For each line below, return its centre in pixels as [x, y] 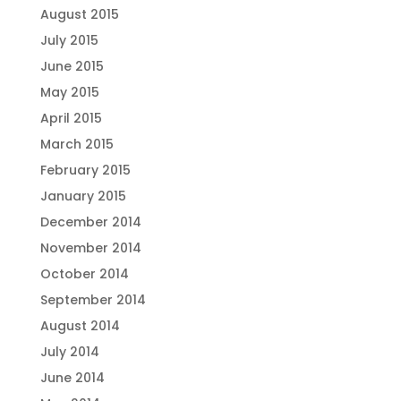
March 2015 [77, 144]
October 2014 [84, 274]
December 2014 [90, 222]
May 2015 [69, 92]
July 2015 [69, 40]
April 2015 [71, 118]
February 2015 [85, 170]
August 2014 [80, 326]
